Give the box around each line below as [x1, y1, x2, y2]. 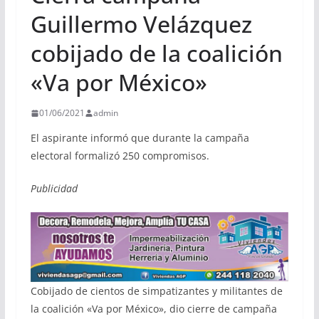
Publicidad [30, 182, 78, 196]
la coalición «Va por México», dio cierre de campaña [30, 301, 277, 315]
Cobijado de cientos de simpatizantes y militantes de [30, 283, 283, 298]
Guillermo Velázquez [30, 9, 252, 40]
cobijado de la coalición [30, 38, 283, 69]
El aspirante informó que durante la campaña [30, 131, 249, 145]
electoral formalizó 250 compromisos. [30, 149, 209, 163]
